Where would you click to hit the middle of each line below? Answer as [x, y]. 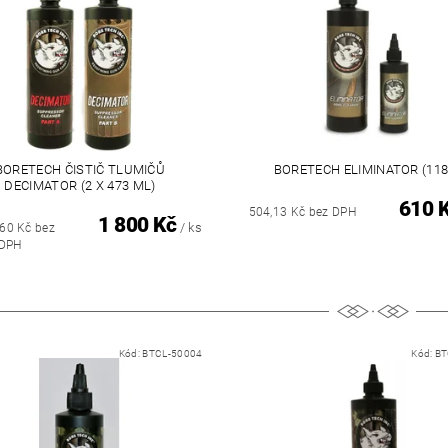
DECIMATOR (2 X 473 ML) [80, 185]
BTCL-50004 [172, 353]
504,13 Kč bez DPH [302, 211]
